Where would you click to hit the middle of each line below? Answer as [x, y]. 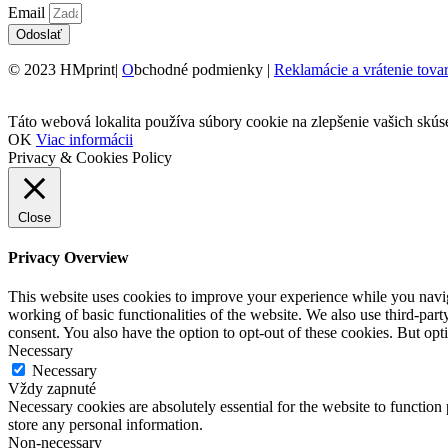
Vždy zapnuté [52, 389]
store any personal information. [105, 425]
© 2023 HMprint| [65, 69]
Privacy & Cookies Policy [90, 157]
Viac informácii [84, 139]
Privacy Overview [68, 257]
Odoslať [39, 34]
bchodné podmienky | [204, 69]
